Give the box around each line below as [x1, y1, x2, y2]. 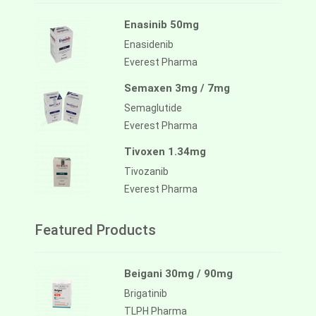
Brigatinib [124, 288, 167, 300]
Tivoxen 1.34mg [124, 145, 206, 159]
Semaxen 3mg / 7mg [124, 82, 230, 95]
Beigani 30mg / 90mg [124, 267, 233, 281]
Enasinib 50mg [124, 18, 199, 32]
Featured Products [35, 221, 156, 239]
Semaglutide [124, 102, 182, 114]
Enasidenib [124, 39, 174, 51]
